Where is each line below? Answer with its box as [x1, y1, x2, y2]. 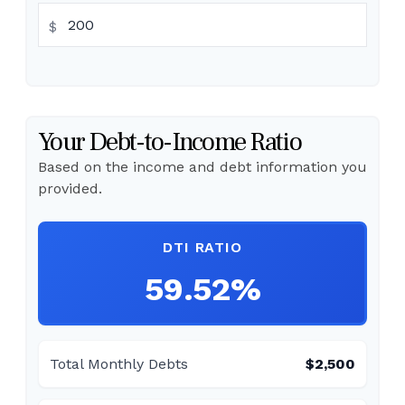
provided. [38, 180, 102, 197]
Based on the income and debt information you [38, 158, 367, 175]
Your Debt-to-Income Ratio [38, 125, 301, 159]
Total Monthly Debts [50, 355, 188, 372]
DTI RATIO [163, 239, 242, 256]
